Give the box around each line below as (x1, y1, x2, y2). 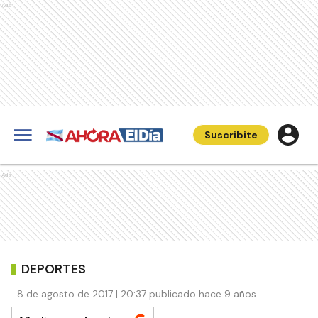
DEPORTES (21, 260, 86, 278)
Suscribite (204, 128, 258, 141)
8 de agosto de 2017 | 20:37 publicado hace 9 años (17, 287, 256, 300)
